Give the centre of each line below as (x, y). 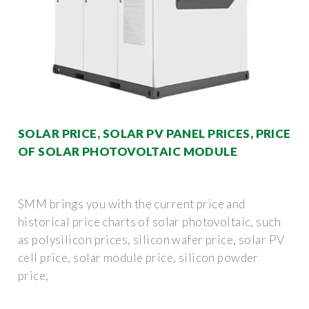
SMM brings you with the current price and (132, 203)
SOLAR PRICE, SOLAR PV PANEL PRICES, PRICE (154, 133)
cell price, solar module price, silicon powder (138, 257)
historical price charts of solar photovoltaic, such (150, 221)
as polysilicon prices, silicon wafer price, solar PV (151, 239)
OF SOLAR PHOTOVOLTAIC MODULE (128, 151)
